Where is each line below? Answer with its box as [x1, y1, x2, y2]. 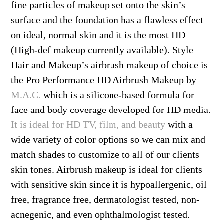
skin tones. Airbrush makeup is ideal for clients [11, 164, 203, 175]
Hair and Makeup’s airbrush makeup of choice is [11, 59, 208, 70]
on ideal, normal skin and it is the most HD [11, 29, 186, 40]
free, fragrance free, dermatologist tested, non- [11, 194, 200, 205]
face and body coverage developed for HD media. [11, 104, 211, 115]
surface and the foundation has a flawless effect [11, 14, 204, 25]
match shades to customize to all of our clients [11, 149, 200, 160]
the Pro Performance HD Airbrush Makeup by [11, 74, 197, 85]
